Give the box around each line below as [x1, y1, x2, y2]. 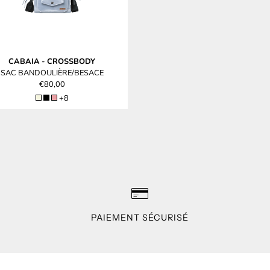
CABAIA [8, 55, 40, 67]
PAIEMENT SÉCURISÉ [91, 212, 189, 223]
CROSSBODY [47, 55, 95, 67]
